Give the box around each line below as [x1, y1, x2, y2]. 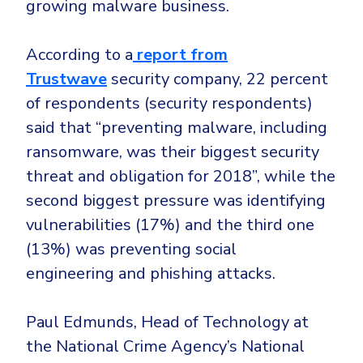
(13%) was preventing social [26, 238, 237, 261]
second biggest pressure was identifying [26, 190, 326, 212]
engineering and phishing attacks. [26, 263, 275, 285]
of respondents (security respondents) [26, 92, 313, 115]
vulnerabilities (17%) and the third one [26, 214, 314, 237]
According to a [26, 44, 133, 66]
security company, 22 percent [107, 68, 328, 91]
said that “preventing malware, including [26, 117, 327, 139]
